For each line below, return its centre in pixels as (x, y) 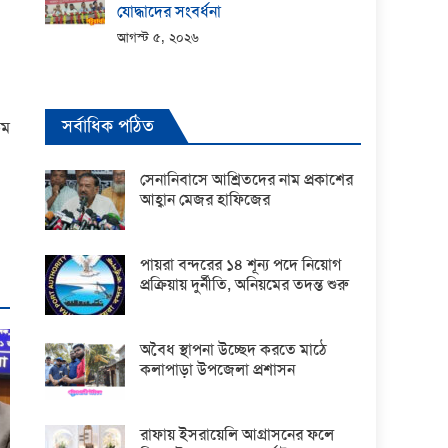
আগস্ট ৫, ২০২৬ (158, 37)
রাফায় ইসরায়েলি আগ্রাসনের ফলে (237, 434)
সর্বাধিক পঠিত (108, 125)
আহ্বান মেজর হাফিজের (205, 199)
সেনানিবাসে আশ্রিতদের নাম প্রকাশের (247, 179)
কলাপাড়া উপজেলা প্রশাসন (218, 369)
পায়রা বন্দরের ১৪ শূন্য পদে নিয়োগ (241, 264)
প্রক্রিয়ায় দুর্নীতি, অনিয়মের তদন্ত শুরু (245, 284)
